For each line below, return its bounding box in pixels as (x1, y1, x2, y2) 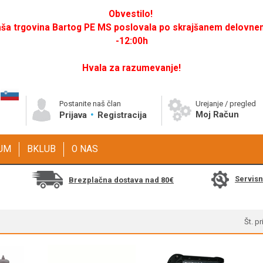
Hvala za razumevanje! (82, 63, 181, 73)
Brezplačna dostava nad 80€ (69, 175, 174, 184)
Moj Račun (195, 109, 239, 120)
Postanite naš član (59, 99, 121, 108)
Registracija (97, 110, 147, 120)
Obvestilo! (108, 9, 153, 19)
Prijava (59, 110, 89, 120)
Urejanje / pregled (195, 99, 256, 108)
